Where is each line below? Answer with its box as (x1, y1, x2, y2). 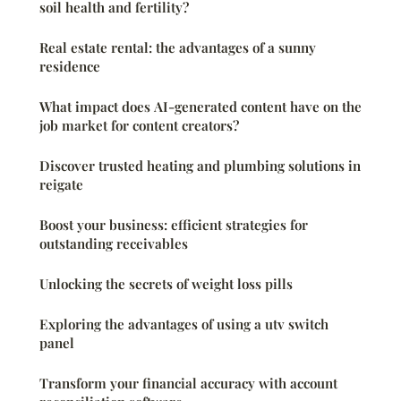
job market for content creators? (39, 115, 239, 134)
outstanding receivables (39, 234, 188, 252)
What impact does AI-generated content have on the (39, 97, 362, 115)
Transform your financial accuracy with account (39, 373, 337, 392)
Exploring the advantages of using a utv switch (39, 314, 328, 333)
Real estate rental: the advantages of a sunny (39, 38, 316, 56)
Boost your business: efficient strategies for (39, 215, 308, 234)
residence (39, 56, 100, 75)
